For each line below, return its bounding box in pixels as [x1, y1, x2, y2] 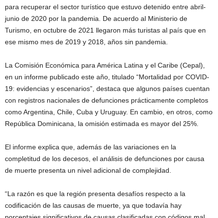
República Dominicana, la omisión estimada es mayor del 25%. [5, 119, 199, 127]
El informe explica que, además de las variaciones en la [5, 143, 176, 151]
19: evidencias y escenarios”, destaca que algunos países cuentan [5, 84, 210, 92]
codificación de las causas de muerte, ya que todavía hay [5, 201, 182, 209]
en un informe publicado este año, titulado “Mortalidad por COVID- [5, 73, 209, 81]
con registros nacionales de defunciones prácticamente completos [5, 96, 208, 104]
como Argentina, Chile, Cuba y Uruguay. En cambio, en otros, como [5, 108, 213, 116]
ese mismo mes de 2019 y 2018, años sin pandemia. [5, 37, 168, 46]
